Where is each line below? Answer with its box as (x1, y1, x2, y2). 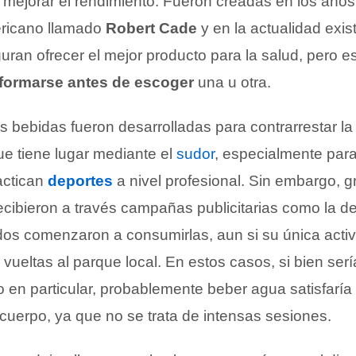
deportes (48, 172, 113, 189)
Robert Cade (106, 20, 197, 37)
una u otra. (194, 74, 271, 91)
